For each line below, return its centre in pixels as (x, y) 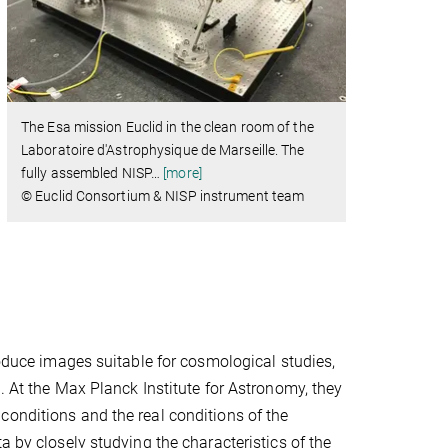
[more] (182, 172)
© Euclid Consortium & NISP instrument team (163, 195)
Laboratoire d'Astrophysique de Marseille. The (163, 149)
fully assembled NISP (86, 172)
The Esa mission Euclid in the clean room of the (167, 126)
